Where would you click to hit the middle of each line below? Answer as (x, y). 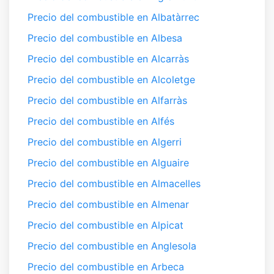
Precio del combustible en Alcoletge (111, 80)
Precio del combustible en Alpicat (106, 225)
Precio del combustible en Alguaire (108, 163)
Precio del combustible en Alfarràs (107, 100)
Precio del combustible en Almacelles (114, 183)
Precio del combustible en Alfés (101, 121)
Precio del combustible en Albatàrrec (113, 17)
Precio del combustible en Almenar (108, 204)
